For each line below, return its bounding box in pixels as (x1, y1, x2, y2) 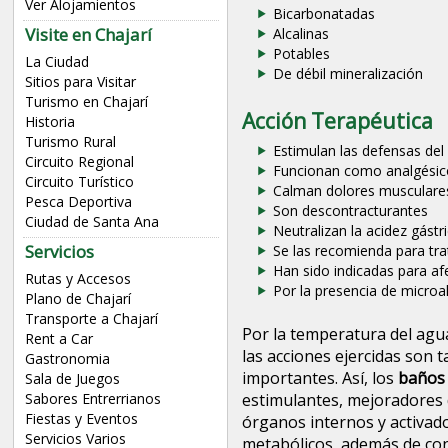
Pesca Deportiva (24, 192, 132, 212)
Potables (272, 44, 330, 64)
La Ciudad (24, 52, 89, 72)
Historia (24, 112, 75, 132)
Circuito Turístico (24, 172, 134, 192)
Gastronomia (24, 349, 110, 369)
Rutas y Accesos (24, 269, 131, 289)
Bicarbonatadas (272, 4, 375, 24)
